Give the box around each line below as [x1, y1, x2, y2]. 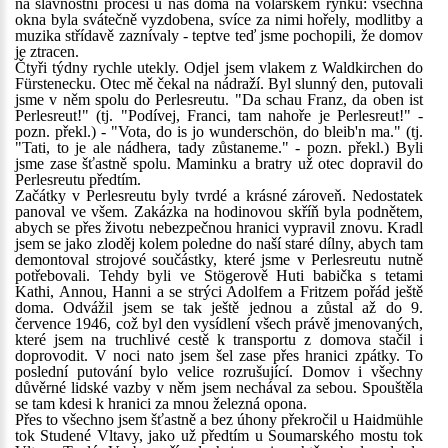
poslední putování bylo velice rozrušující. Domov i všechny [15, 363, 423, 380]
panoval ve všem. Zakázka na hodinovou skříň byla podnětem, [15, 203, 423, 220]
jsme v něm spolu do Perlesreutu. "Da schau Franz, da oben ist [15, 91, 423, 108]
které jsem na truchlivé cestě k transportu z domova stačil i [15, 331, 423, 348]
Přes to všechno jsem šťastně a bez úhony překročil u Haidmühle [15, 411, 423, 428]
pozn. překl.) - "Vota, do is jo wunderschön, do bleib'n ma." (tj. [15, 123, 423, 140]
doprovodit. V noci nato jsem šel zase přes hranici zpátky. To [15, 347, 423, 364]
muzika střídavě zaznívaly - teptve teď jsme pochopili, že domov [15, 27, 423, 44]
